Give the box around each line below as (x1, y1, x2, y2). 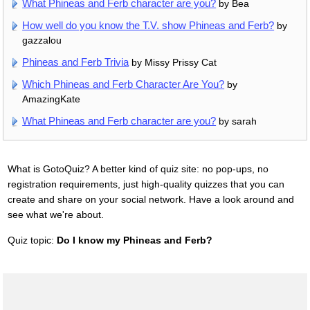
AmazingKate (22, 93, 81, 105)
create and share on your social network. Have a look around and (7, 194, 294, 206)
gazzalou (22, 35, 62, 46)
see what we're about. (7, 209, 104, 221)
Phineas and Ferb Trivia (22, 56, 129, 69)
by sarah (216, 116, 257, 127)
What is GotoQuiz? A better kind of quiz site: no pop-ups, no (7, 163, 268, 175)
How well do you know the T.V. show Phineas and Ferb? (22, 19, 275, 32)
